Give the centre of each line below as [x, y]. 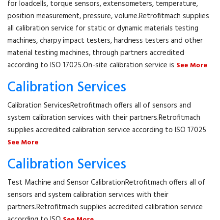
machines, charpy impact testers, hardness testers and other [105, 41]
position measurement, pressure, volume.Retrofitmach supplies [108, 16]
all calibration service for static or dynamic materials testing [103, 28]
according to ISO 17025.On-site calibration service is [92, 65]
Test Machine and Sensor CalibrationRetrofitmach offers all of [106, 183]
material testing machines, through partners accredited [96, 53]
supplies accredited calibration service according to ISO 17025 [107, 130]
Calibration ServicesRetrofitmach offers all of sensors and [99, 106]
